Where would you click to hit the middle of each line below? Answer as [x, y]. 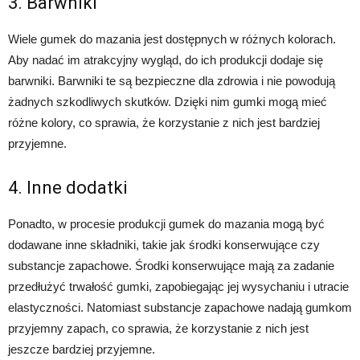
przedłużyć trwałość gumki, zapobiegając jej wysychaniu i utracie [178, 287]
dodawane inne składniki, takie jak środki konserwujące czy [164, 245]
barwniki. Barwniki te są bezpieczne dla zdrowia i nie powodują [172, 81]
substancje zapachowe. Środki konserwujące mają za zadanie [171, 266]
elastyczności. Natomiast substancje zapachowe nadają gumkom [180, 308]
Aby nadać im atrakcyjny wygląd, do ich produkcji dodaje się [166, 60]
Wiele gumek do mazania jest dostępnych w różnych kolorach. [172, 39]
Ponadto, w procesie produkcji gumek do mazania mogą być [166, 224]
